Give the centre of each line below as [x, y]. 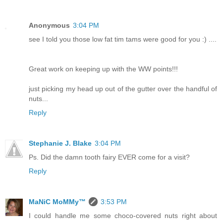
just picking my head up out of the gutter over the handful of [123, 89]
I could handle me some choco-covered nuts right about [123, 216]
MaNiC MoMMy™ [57, 202]
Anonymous [49, 26]
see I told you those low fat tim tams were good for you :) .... [123, 39]
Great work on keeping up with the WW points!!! [103, 69]
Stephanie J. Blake [60, 143]
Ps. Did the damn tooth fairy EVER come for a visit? [109, 157]
